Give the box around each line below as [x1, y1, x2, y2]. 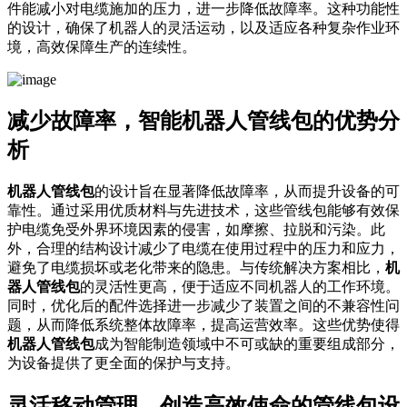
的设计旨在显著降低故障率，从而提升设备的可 [94, 183, 400, 199]
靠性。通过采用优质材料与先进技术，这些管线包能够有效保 [7, 202, 400, 218]
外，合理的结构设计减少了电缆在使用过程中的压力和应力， [7, 240, 400, 256]
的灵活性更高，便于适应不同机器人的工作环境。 [80, 278, 400, 294]
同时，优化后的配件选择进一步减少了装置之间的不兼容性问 [7, 297, 400, 313]
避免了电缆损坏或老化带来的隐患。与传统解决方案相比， [7, 259, 385, 275]
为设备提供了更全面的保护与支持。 [7, 354, 240, 371]
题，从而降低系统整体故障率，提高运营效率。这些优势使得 [7, 316, 400, 333]
